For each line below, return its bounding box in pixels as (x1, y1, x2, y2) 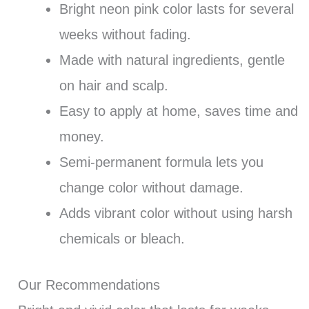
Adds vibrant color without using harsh (59, 205, 292, 221)
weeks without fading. (59, 26, 191, 42)
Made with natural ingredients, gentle (59, 52, 285, 68)
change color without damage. (59, 179, 243, 195)
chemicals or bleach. (59, 230, 185, 246)
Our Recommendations (17, 277, 160, 292)
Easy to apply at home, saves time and (59, 103, 298, 119)
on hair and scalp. (59, 77, 168, 93)
